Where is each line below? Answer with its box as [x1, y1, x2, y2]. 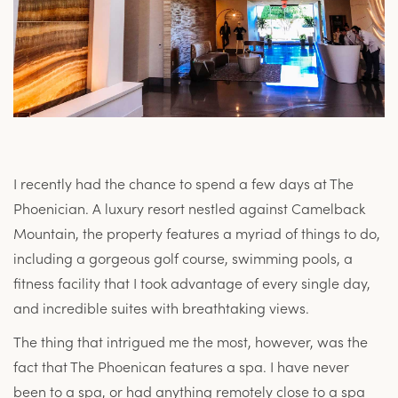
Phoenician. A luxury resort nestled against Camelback [13, 197, 365, 218]
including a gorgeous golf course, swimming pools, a [13, 247, 353, 267]
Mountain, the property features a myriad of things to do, [13, 222, 380, 243]
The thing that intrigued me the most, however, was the [13, 330, 368, 351]
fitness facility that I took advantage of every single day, [13, 272, 370, 292]
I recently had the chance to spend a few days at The [13, 172, 354, 193]
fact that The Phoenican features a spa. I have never [13, 355, 349, 376]
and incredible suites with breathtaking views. [13, 297, 309, 317]
